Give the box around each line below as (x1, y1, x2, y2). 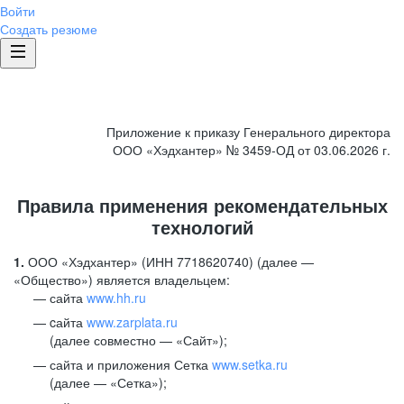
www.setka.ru (212, 355, 288, 373)
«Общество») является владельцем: (14, 271, 230, 289)
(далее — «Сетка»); (50, 373, 167, 391)
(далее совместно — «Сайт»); (50, 331, 227, 349)
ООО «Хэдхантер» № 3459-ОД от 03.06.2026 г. (113, 141, 390, 159)
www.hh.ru (87, 289, 146, 307)
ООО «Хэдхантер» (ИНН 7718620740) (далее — (24, 252, 314, 271)
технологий (151, 214, 253, 240)
